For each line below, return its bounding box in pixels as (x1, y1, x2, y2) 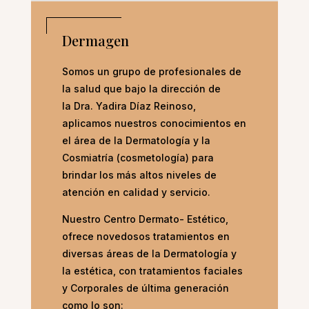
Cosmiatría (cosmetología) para (61, 152, 214, 164)
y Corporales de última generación (61, 282, 229, 295)
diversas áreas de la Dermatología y (61, 248, 237, 260)
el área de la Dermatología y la (61, 134, 210, 147)
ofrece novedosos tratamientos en (61, 230, 230, 243)
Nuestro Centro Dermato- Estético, (61, 213, 228, 226)
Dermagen (61, 31, 129, 50)
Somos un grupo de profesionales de (61, 66, 241, 78)
